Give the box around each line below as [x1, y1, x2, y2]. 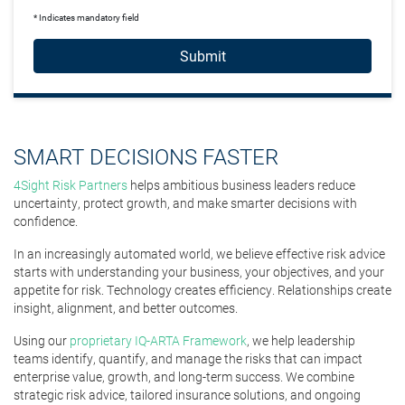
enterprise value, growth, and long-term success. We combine [14, 368, 354, 385]
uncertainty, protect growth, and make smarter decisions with [14, 194, 357, 212]
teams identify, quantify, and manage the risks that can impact [14, 350, 363, 367]
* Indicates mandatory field [33, 11, 139, 24]
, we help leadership [247, 332, 355, 349]
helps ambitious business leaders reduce [127, 176, 355, 193]
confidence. [14, 212, 78, 230]
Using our [14, 332, 70, 349]
